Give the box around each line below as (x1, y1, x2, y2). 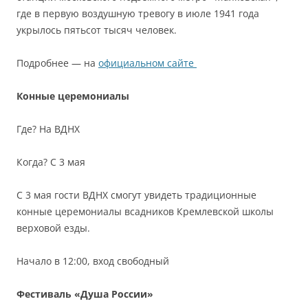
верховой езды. (16, 221, 90, 234)
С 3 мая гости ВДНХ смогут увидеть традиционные (16, 188, 256, 201)
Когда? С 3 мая (16, 155, 85, 168)
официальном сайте (98, 56, 197, 69)
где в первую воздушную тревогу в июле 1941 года (16, 6, 259, 20)
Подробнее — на (16, 56, 98, 69)
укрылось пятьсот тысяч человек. (16, 23, 179, 36)
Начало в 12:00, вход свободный (16, 254, 169, 267)
